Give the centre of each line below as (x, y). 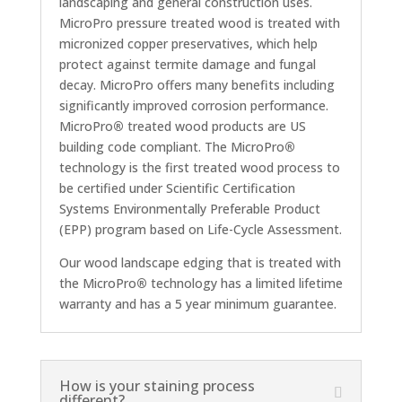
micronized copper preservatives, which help (188, 44)
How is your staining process (157, 386)
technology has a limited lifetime (245, 283)
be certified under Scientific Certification (177, 188)
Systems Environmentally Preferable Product (189, 209)
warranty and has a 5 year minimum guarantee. (197, 304)
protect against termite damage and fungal (187, 64)
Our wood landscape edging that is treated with (200, 262)
